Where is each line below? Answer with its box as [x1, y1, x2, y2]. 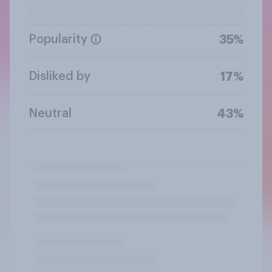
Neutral [29, 107, 72, 120]
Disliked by [29, 70, 90, 83]
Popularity [29, 33, 87, 46]
